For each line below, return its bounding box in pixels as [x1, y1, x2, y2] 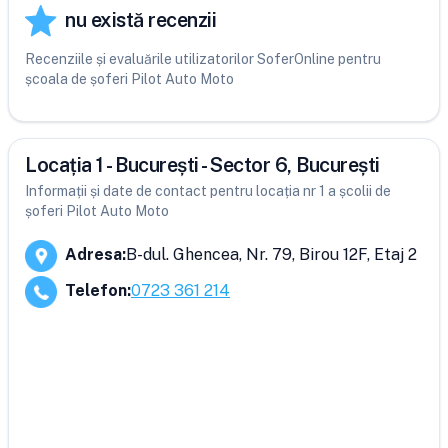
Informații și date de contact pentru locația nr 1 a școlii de [25, 183, 391, 199]
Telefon [65, 281, 127, 300]
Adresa [65, 245, 122, 264]
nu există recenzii [65, 8, 216, 32]
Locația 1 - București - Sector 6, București [25, 153, 380, 177]
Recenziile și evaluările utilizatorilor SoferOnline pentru [25, 51, 381, 67]
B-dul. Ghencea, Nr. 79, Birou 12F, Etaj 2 [126, 245, 417, 264]
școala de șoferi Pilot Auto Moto [25, 71, 234, 87]
